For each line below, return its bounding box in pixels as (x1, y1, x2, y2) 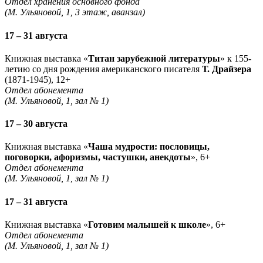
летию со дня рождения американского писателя (5, 63, 202, 74)
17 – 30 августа (5, 119, 68, 129)
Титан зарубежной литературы (88, 53, 220, 63)
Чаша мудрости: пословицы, (88, 141, 210, 152)
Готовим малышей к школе (88, 219, 206, 230)
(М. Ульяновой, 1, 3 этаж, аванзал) (5, 7, 145, 18)
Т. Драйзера (202, 63, 251, 74)
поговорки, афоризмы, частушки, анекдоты (5, 152, 191, 163)
